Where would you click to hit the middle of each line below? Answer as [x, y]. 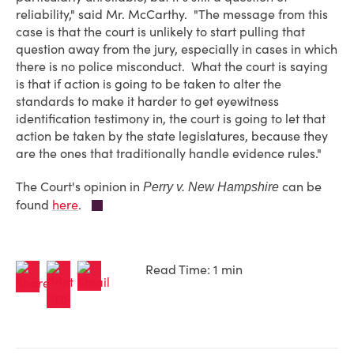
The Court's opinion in [79, 186]
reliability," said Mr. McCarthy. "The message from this [172, 14]
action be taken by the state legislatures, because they [172, 136]
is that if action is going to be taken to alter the [149, 84]
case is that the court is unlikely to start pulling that [160, 32]
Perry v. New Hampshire [211, 187]
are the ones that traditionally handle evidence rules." [169, 153]
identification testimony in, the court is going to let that [171, 119]
